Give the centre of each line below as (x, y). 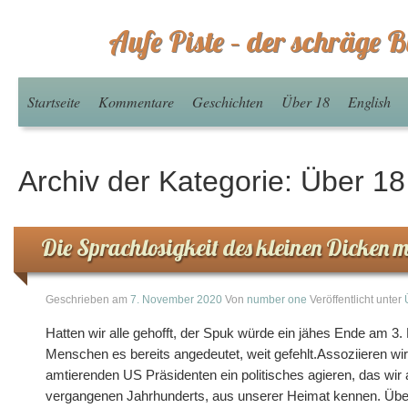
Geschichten (228, 102)
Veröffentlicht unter (357, 300)
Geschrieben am (88, 300)
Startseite (54, 102)
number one (277, 300)
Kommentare (136, 102)
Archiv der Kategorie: (159, 181)
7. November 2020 (176, 300)
